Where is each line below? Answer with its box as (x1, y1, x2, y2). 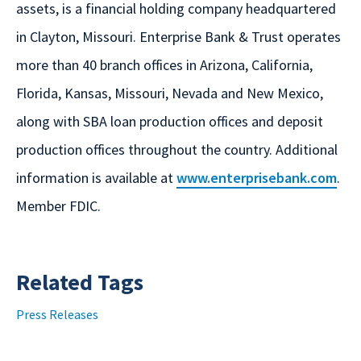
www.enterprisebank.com (176, 168, 337, 188)
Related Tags (16, 268, 143, 297)
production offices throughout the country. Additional (16, 140, 338, 160)
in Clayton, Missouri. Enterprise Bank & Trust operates (16, 27, 341, 47)
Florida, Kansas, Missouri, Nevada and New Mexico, (16, 84, 323, 103)
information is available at (16, 168, 176, 188)
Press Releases (16, 306, 98, 323)
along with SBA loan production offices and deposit (16, 112, 323, 131)
